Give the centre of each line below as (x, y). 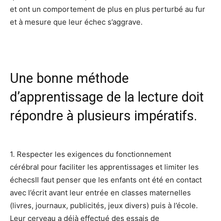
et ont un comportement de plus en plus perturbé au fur (108, 9)
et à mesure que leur (47, 22)
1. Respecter (32, 154)
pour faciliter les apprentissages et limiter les (120, 167)
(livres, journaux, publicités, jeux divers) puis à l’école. (104, 205)
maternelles (170, 193)
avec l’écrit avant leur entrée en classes (80, 193)
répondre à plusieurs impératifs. (104, 116)
